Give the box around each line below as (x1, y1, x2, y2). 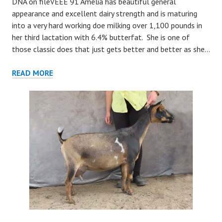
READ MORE (12, 68, 53, 78)
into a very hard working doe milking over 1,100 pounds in (12, 20, 202, 30)
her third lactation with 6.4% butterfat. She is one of (12, 32, 190, 42)
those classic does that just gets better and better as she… (12, 44, 210, 54)
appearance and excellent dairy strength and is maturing (12, 8, 197, 18)
